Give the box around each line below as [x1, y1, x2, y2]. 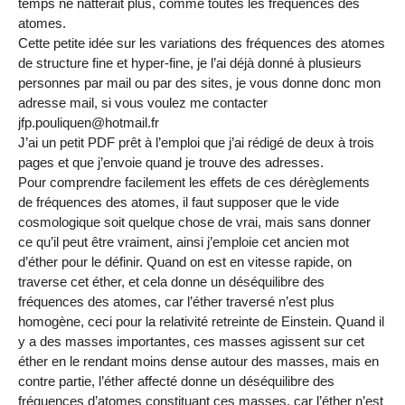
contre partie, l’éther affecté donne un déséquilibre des [18, 373, 334, 390]
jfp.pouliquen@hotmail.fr [18, 115, 159, 131]
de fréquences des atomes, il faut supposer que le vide [18, 194, 339, 211]
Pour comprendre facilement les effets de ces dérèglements [18, 174, 370, 191]
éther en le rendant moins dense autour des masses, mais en [18, 353, 379, 370]
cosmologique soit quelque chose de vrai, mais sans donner [18, 214, 371, 231]
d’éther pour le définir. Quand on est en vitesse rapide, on [18, 254, 352, 270]
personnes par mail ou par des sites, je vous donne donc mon [18, 75, 381, 91]
